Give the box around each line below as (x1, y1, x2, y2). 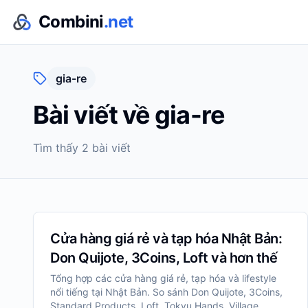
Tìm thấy (33, 141, 82, 155)
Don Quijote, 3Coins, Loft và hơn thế (50, 250, 277, 266)
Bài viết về (33, 100, 155, 130)
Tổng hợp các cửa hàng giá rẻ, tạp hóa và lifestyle (50, 272, 276, 284)
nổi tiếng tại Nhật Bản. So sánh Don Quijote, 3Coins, (50, 286, 283, 298)
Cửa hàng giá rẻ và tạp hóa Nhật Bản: (50, 230, 282, 247)
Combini (38, 12, 104, 32)
